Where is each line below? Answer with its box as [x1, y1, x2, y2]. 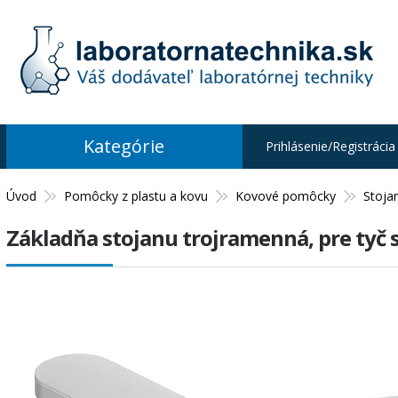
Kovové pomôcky [235, 187, 336, 204]
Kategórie [84, 134, 165, 158]
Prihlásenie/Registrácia [265, 138, 395, 155]
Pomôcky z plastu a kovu [63, 187, 208, 204]
